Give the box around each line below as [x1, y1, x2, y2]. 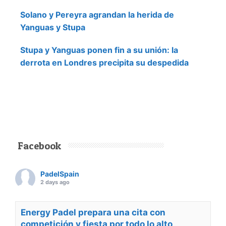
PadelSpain [40, 169, 79, 179]
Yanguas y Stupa [20, 22, 85, 33]
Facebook [18, 140, 61, 152]
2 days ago [40, 179, 70, 186]
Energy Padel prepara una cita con [21, 207, 165, 218]
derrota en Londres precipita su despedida [20, 58, 189, 68]
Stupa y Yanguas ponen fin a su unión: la [20, 45, 178, 55]
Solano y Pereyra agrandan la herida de [20, 10, 174, 20]
